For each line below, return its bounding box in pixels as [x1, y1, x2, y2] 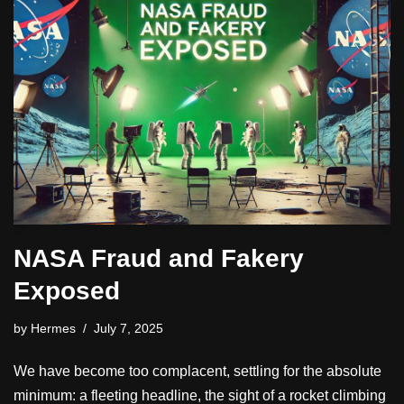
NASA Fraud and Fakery [14, 243, 304, 272]
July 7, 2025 [94, 320, 163, 335]
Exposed [14, 276, 120, 305]
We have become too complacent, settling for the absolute [14, 363, 381, 379]
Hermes [31, 320, 76, 335]
